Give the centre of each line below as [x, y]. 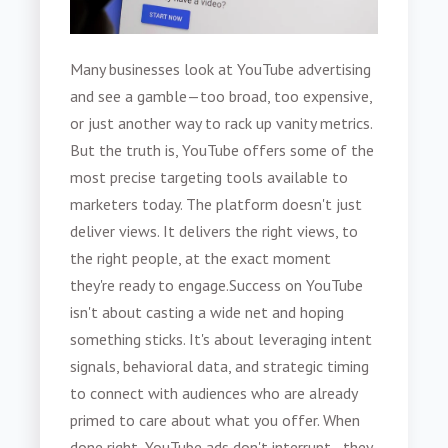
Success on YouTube [296, 285]
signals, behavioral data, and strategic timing [220, 366]
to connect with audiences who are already [214, 393]
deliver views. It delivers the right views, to [214, 231]
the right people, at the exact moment [201, 258]
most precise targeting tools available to [209, 177]
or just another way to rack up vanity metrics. [221, 123]
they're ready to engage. [150, 285]
